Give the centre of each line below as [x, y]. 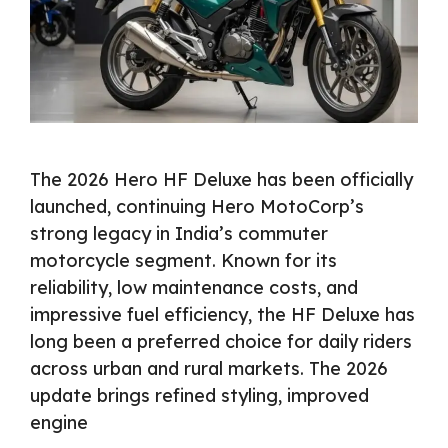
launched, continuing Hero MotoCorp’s [197, 207]
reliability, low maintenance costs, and [194, 288]
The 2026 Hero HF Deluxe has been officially [221, 180]
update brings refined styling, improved [199, 396]
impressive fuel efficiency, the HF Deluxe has [222, 315]
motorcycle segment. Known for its [183, 261]
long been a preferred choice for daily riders [221, 342]
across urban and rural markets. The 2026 [209, 369]
